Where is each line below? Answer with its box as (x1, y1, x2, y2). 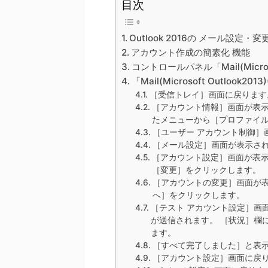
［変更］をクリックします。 (151, 165, 261, 175)
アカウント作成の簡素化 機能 (131, 47, 251, 58)
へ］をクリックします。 (152, 190, 245, 200)
